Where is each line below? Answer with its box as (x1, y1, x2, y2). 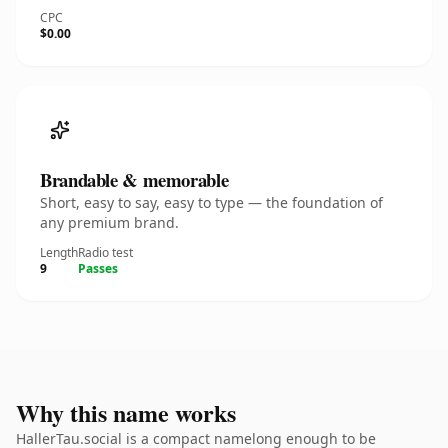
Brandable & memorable (40, 166, 229, 193)
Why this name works (16, 395, 236, 430)
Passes (78, 260, 118, 277)
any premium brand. (40, 213, 179, 232)
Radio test (78, 244, 133, 261)
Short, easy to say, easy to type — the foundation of (40, 193, 383, 212)
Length (40, 244, 78, 261)
